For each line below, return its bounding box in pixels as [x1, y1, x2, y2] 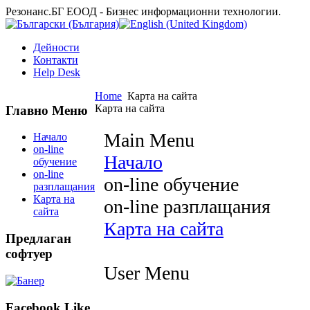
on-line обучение [104, 174, 239, 195]
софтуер [6, 246, 53, 262]
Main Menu [104, 129, 194, 151]
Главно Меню [6, 102, 88, 118]
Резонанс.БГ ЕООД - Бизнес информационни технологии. [6, 6, 281, 17]
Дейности [33, 42, 80, 53]
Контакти [33, 54, 78, 66]
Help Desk [33, 66, 80, 78]
